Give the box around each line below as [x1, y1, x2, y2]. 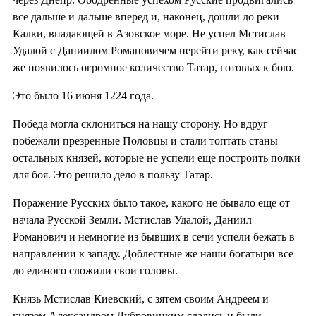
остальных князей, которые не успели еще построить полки [13, 151, 300, 164]
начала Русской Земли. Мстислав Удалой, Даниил [13, 213, 252, 226]
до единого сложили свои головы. [13, 264, 178, 276]
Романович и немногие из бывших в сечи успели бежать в [13, 230, 295, 243]
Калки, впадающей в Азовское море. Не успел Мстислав [13, 27, 286, 39]
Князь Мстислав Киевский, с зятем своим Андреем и [13, 292, 269, 305]
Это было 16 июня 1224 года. [13, 89, 154, 102]
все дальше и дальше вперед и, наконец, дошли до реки [13, 10, 279, 23]
